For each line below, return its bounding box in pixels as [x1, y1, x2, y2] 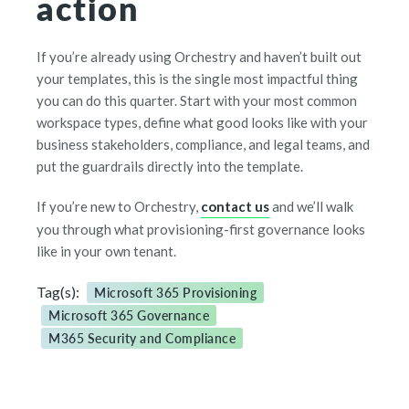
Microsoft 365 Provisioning [94, 283, 257, 302]
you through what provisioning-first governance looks [37, 221, 365, 238]
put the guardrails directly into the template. [37, 158, 303, 175]
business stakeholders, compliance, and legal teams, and [37, 136, 370, 153]
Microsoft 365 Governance [48, 306, 209, 325]
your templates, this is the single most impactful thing [37, 70, 358, 88]
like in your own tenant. [37, 243, 176, 260]
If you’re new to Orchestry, [37, 198, 201, 215]
